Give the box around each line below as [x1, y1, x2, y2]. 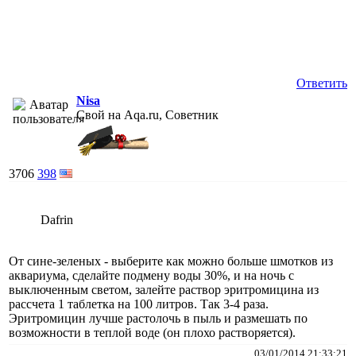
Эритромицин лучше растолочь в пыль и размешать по [9, 311, 308, 325]
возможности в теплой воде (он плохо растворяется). [9, 325, 296, 339]
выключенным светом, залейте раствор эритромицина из [9, 282, 319, 296]
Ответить [296, 75, 347, 90]
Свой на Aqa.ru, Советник [76, 107, 219, 122]
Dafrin [41, 212, 73, 226]
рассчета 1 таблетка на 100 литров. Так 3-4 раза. [9, 296, 269, 311]
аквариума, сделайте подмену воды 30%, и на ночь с [9, 268, 294, 282]
